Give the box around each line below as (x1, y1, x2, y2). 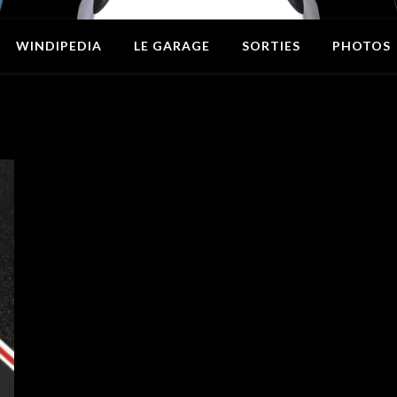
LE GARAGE (133, 38, 210, 53)
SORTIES (241, 38, 300, 53)
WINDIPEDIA (15, 38, 102, 53)
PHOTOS (331, 38, 391, 53)
